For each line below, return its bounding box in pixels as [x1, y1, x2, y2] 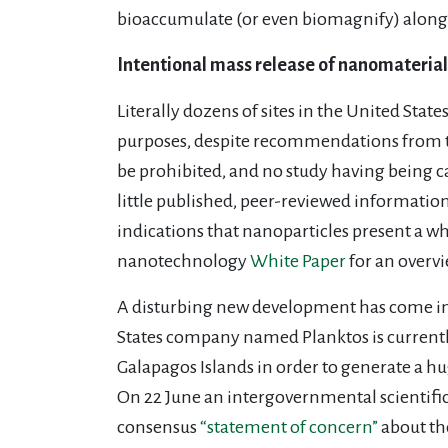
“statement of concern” [200, 416, 378, 437]
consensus [117, 416, 200, 437]
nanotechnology [117, 250, 250, 271]
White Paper [250, 250, 346, 271]
